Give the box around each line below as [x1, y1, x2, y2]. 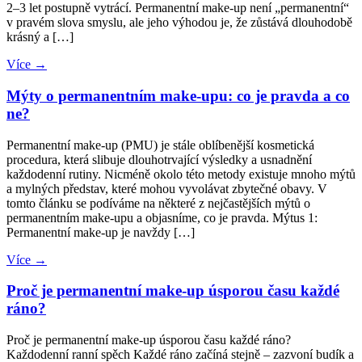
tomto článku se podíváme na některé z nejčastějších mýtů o [6, 196, 310, 210]
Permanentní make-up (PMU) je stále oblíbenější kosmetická [6, 137, 314, 152]
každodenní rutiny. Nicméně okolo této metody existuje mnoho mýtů [6, 166, 356, 181]
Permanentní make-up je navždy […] [6, 225, 195, 239]
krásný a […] [6, 30, 74, 44]
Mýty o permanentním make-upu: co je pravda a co [6, 87, 350, 105]
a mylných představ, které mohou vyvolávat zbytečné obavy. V [6, 181, 327, 196]
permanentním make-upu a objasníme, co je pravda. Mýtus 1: [6, 210, 318, 225]
